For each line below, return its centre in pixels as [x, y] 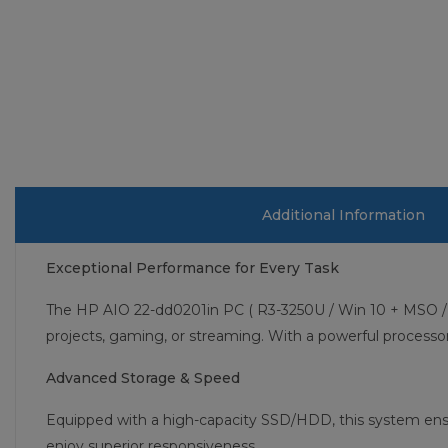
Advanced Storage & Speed [143, 378]
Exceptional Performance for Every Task [192, 268]
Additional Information [343, 215]
